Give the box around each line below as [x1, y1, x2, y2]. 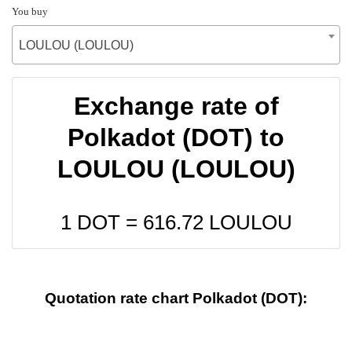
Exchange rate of [73, 91, 279, 120]
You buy [12, 5, 48, 17]
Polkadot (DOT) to [68, 123, 284, 152]
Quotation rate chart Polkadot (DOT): [45, 290, 307, 307]
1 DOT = [60, 211, 143, 233]
